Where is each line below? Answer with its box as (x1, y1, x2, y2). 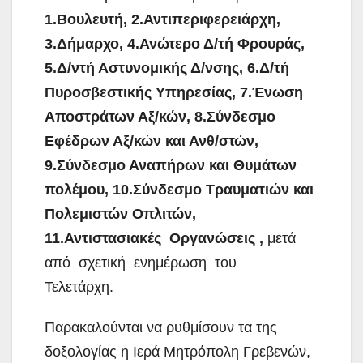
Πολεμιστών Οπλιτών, (45, 205, 196, 222)
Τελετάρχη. (45, 278, 113, 295)
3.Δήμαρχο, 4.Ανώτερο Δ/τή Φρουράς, (45, 35, 305, 52)
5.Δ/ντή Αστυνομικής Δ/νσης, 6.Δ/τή (45, 59, 289, 76)
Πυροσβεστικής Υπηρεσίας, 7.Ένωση (45, 83, 311, 100)
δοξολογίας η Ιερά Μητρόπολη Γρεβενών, (45, 343, 310, 360)
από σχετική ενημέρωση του (45, 254, 249, 271)
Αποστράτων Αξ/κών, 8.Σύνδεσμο (45, 108, 275, 125)
